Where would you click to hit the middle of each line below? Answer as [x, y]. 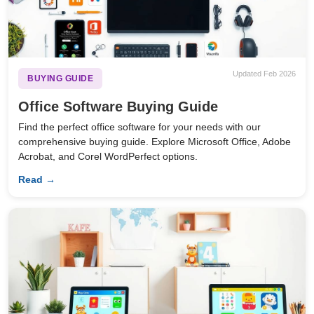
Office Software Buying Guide [118, 107]
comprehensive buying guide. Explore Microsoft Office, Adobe [155, 141]
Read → [37, 179]
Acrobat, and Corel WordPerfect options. [108, 156]
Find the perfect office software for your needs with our [140, 127]
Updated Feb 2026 [264, 73]
